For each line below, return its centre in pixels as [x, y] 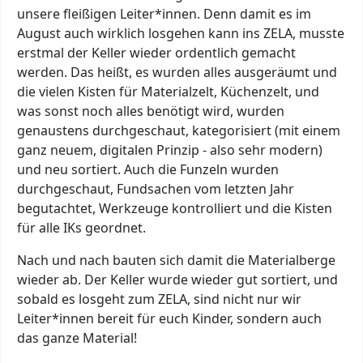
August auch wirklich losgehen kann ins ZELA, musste [181, 33]
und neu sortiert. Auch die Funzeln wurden [148, 169]
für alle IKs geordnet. [81, 227]
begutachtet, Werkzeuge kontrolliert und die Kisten [175, 208]
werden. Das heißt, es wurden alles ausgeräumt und [177, 72]
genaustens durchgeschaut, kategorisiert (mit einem [179, 130]
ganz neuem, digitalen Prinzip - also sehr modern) [170, 149]
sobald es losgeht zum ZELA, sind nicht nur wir [159, 299]
